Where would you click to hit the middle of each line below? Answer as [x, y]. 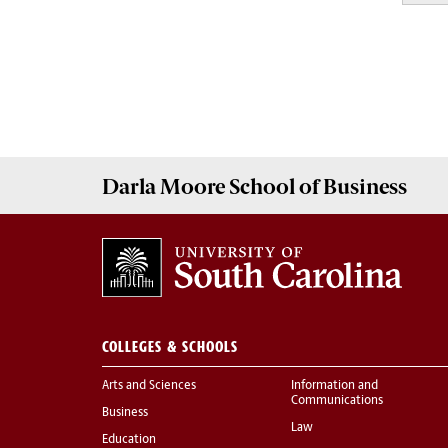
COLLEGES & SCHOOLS [170, 347]
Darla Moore [163, 186]
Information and [334, 386]
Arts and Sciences [149, 386]
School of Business [316, 186]
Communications [337, 401]
